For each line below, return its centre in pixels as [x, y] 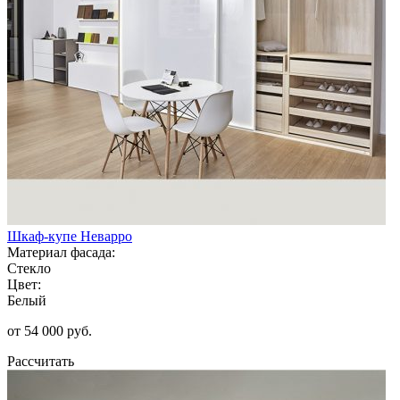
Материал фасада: [61, 252]
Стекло [29, 268]
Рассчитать [41, 361]
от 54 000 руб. [50, 330]
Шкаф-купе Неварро [70, 236]
